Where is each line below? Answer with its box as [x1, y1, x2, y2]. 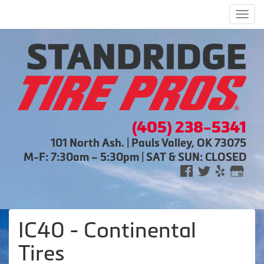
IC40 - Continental [18, 217, 196, 242]
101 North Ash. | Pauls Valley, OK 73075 [51, 136, 246, 149]
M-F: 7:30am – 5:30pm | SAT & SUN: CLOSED [24, 150, 246, 163]
